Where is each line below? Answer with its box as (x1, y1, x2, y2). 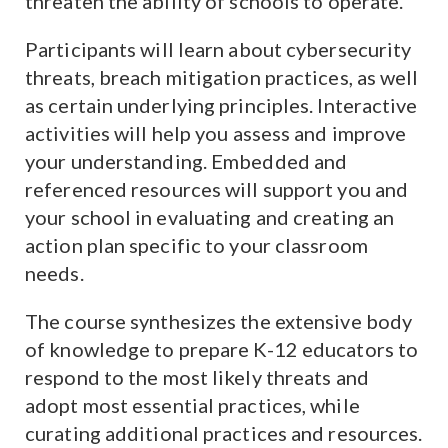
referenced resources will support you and (25, 177, 409, 201)
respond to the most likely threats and (25, 365, 369, 389)
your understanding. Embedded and (25, 149, 348, 173)
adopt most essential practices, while (25, 393, 360, 417)
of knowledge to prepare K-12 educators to (25, 337, 419, 361)
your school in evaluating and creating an (25, 205, 395, 229)
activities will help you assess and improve (25, 121, 407, 145)
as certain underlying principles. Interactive (25, 93, 418, 117)
